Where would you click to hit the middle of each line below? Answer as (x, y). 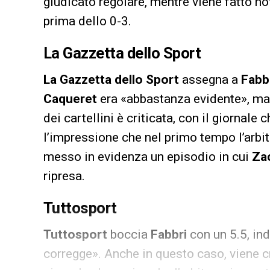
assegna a (210, 80)
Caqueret (70, 99)
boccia (129, 235)
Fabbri (169, 235)
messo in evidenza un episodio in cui (148, 157)
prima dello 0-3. (87, 21)
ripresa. (64, 176)
